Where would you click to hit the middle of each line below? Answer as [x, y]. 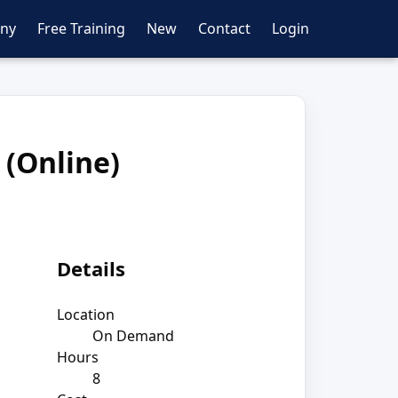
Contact [224, 28]
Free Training [81, 28]
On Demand [133, 335]
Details [91, 269]
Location [85, 314]
